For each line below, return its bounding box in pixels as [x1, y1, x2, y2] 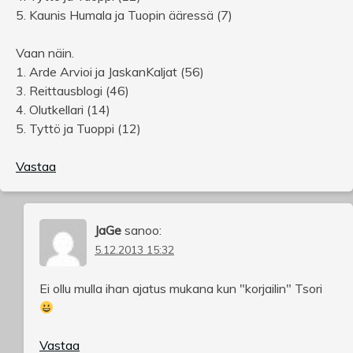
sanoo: [124, 222, 162, 239]
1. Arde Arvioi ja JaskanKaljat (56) [16, 64, 204, 80]
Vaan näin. [16, 45, 74, 61]
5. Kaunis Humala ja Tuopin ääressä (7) [16, 7, 232, 24]
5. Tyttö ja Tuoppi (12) [16, 121, 141, 137]
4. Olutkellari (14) [16, 102, 110, 118]
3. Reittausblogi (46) [16, 83, 129, 99]
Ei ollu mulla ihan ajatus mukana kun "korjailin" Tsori [39, 281, 322, 297]
